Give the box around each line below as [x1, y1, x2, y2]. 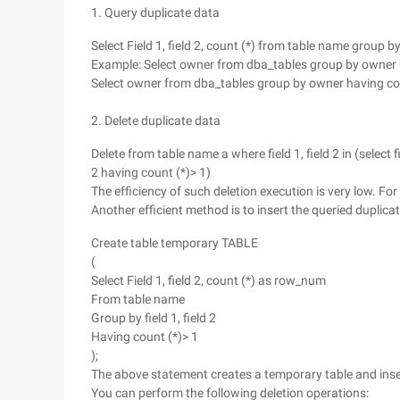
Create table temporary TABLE [91, 236, 258, 250]
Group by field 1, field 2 [91, 311, 216, 325]
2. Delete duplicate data [91, 113, 221, 128]
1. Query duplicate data [91, 5, 220, 20]
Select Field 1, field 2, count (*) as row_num [91, 273, 326, 287]
